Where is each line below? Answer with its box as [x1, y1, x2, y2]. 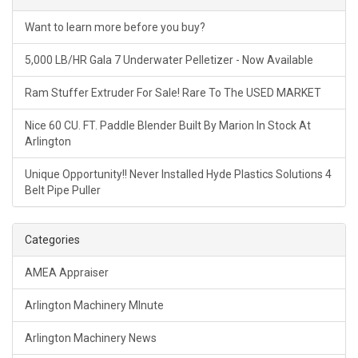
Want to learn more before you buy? [25, 21, 205, 34]
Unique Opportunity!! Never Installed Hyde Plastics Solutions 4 [25, 168, 332, 181]
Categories [25, 233, 80, 247]
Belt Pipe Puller [25, 184, 101, 197]
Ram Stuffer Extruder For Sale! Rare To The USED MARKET [25, 86, 321, 100]
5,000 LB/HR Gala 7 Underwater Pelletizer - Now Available [25, 54, 313, 67]
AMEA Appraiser [25, 266, 109, 280]
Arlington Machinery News [25, 332, 157, 345]
